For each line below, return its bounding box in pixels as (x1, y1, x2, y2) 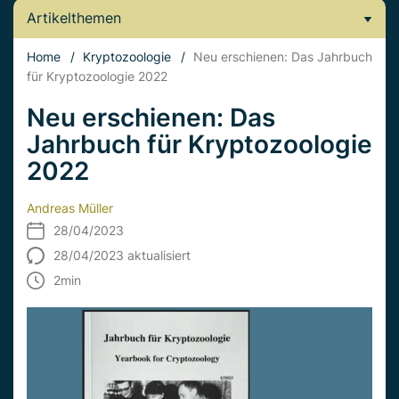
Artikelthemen (27, 9, 121, 27)
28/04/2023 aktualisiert (53, 248, 191, 263)
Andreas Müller (27, 200, 113, 216)
